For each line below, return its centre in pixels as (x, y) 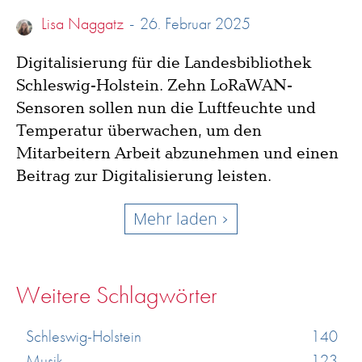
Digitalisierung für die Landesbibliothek (164, 63)
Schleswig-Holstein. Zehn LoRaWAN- (154, 86)
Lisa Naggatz (82, 24)
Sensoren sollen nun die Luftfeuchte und (166, 109)
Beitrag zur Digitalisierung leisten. (144, 177)
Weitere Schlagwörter (117, 295)
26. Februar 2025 (195, 24)
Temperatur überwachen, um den (139, 131)
